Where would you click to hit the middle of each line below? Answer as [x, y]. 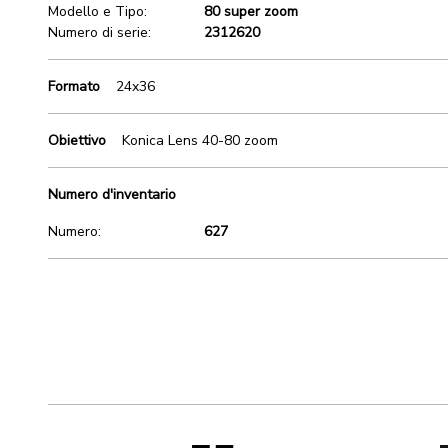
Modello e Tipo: [97, 11]
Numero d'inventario [112, 194]
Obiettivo [77, 140]
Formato [74, 86]
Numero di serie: [99, 32]
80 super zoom [251, 11]
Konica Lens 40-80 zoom [200, 140]
